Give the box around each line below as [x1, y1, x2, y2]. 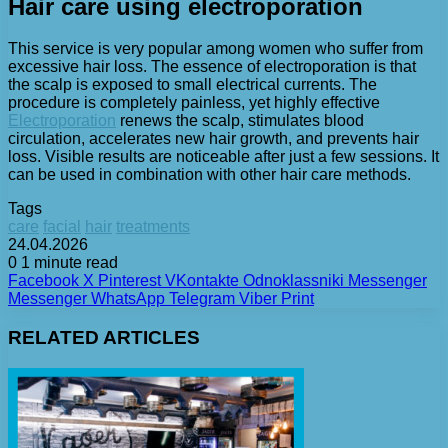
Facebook [8, 272, 79, 290]
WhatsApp [91, 290, 165, 308]
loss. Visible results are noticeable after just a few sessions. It [8, 148, 439, 166]
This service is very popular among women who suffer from [8, 40, 423, 58]
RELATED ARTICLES [8, 327, 200, 349]
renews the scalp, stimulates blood [116, 112, 364, 130]
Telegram [169, 290, 235, 308]
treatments [116, 218, 190, 236]
